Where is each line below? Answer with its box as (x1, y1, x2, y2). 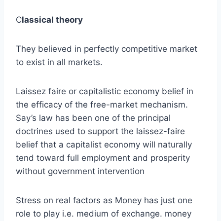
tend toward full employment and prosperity (16, 153, 190, 163)
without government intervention (16, 166, 145, 177)
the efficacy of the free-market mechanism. (16, 100, 188, 110)
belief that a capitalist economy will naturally (16, 140, 192, 150)
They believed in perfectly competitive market (16, 44, 197, 54)
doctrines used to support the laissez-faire (16, 126, 185, 137)
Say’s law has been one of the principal (16, 113, 171, 123)
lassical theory (22, 15, 83, 25)
